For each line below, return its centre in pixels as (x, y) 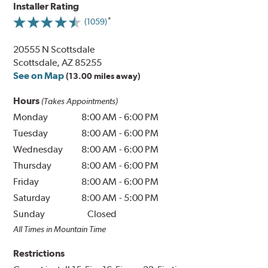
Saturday (32, 197)
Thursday (33, 165)
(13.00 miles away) (103, 76)
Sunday (29, 214)
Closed (102, 214)
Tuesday (31, 133)
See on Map (39, 75)
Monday (31, 117)
